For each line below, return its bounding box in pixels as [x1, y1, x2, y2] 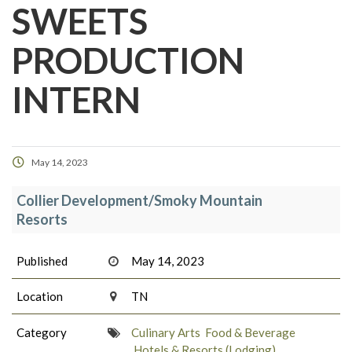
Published [16, 253, 68, 268]
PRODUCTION [12, 39, 244, 82]
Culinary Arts [131, 324, 201, 339]
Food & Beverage [205, 324, 296, 339]
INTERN [12, 79, 141, 122]
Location [16, 289, 63, 304]
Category [16, 324, 67, 339]
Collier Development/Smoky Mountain [16, 192, 262, 210]
